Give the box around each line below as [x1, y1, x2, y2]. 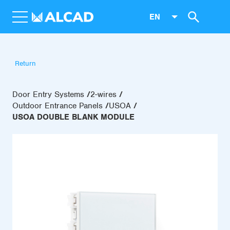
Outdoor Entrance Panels [12, 101, 103, 111]
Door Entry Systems [12, 89, 84, 100]
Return [15, 59, 36, 68]
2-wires [90, 89, 117, 100]
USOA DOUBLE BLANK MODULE [12, 112, 135, 122]
